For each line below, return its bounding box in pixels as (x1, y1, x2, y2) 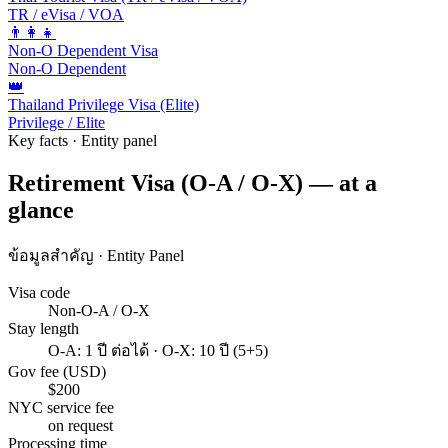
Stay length (8, 320, 79, 338)
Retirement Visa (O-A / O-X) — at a (8, 169, 377, 196)
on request (48, 417, 113, 435)
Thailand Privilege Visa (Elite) (8, 95, 199, 113)
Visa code (8, 284, 70, 302)
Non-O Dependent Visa (8, 41, 158, 59)
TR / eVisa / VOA (8, 5, 124, 23)
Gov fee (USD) (8, 363, 106, 381)
